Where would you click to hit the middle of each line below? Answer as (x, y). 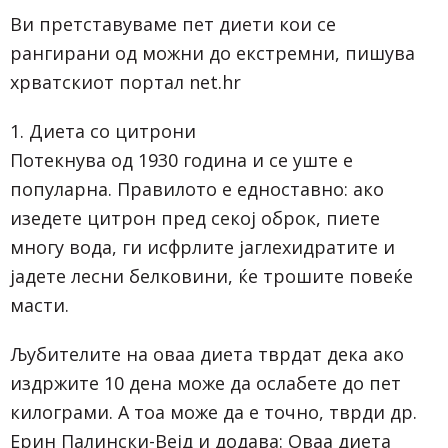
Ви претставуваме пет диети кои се (173, 23)
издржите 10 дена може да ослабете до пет (205, 382)
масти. (39, 304)
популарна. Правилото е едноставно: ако (197, 188)
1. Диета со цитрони (103, 130)
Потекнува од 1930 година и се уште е (181, 159)
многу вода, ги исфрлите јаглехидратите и (202, 246)
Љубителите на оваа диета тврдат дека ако (207, 353)
